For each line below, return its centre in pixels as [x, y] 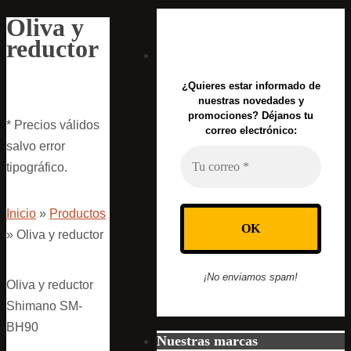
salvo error [36, 146]
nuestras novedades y [251, 101]
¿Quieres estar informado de [251, 86]
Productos [78, 213]
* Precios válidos [53, 125]
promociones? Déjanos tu [251, 116]
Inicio [21, 213]
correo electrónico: [251, 130]
